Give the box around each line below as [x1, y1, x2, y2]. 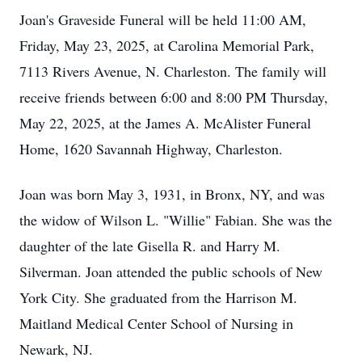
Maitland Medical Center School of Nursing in [19, 314, 293, 333]
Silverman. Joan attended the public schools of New [19, 262, 322, 281]
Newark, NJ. [19, 339, 93, 359]
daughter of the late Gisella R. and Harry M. [19, 236, 280, 255]
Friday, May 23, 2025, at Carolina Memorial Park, [19, 36, 314, 55]
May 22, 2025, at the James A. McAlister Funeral [19, 113, 311, 133]
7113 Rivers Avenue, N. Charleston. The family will [19, 61, 326, 81]
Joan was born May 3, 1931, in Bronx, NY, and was [19, 184, 325, 204]
